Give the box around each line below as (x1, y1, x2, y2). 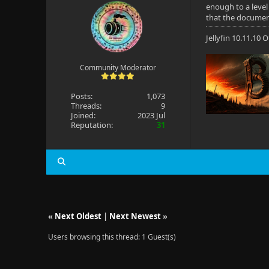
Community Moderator (79, 62, 156, 73)
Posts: (70, 91, 92, 101)
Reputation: (70, 119, 113, 130)
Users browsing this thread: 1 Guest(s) (47, 232, 176, 242)
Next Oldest (54, 211, 101, 222)
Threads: (70, 100, 101, 111)
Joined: (70, 110, 95, 121)
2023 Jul (138, 110, 166, 121)
